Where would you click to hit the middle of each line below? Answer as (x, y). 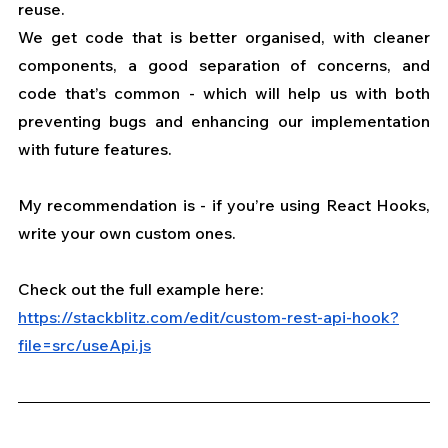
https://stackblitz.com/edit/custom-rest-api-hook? (208, 317)
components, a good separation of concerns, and (224, 65)
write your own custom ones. (127, 233)
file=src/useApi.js (84, 345)
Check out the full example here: (143, 289)
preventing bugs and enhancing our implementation (224, 121)
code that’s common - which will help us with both (224, 93)
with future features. (95, 149)
